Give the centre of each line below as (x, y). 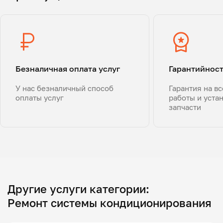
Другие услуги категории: (78, 189)
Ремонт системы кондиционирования (110, 203)
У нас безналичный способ (64, 88)
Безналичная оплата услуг (68, 68)
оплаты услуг (40, 97)
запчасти (185, 107)
